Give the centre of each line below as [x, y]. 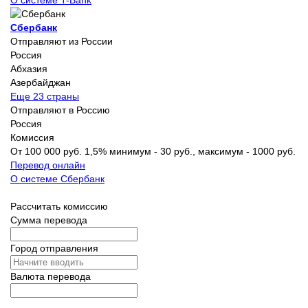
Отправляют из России [62, 41]
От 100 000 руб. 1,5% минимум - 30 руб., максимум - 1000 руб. [153, 151]
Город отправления [54, 248]
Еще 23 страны [45, 96]
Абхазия [29, 68]
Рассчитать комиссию [59, 206]
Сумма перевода [49, 220]
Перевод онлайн [48, 165]
